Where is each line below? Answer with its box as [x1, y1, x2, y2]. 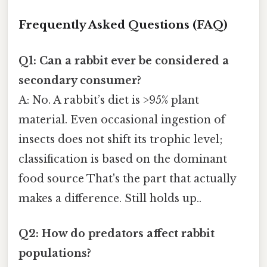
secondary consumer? [18, 73, 141, 87]
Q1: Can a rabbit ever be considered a [18, 54, 229, 67]
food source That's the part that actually [18, 172, 236, 185]
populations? [18, 246, 91, 260]
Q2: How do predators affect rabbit [18, 226, 215, 240]
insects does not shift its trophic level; [18, 132, 223, 146]
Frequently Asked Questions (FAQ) [18, 18, 228, 32]
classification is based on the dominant [18, 152, 227, 166]
